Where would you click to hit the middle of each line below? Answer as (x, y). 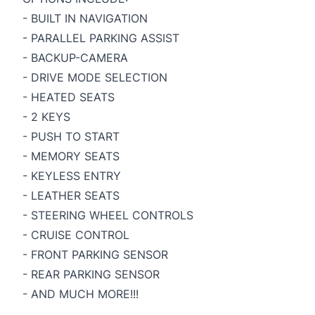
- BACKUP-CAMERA (75, 57)
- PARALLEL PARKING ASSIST (101, 38)
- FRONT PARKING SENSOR (95, 254)
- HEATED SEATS (69, 97)
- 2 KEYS (46, 116)
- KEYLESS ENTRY (72, 175)
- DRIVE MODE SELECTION (95, 77)
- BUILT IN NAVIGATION (85, 18)
